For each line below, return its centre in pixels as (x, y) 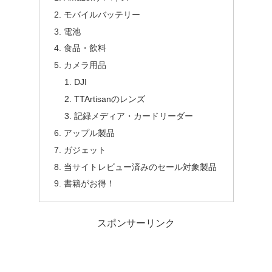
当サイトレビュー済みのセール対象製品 (140, 167)
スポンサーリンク (136, 223)
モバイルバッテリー (102, 14)
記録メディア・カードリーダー (134, 116)
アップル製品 (89, 133)
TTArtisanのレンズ (110, 99)
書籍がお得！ (89, 184)
